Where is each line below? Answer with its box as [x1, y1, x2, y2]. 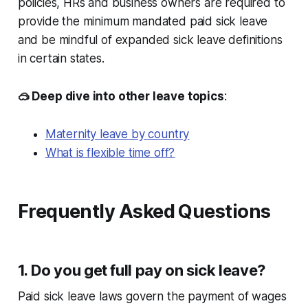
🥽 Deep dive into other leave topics [17, 89, 224, 104]
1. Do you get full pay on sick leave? [17, 261, 265, 280]
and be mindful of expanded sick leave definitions [17, 33, 283, 47]
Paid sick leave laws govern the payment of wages [17, 289, 287, 304]
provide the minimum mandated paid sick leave [17, 14, 268, 29]
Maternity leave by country [45, 127, 190, 142]
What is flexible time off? [45, 146, 175, 160]
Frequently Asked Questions [17, 200, 271, 223]
